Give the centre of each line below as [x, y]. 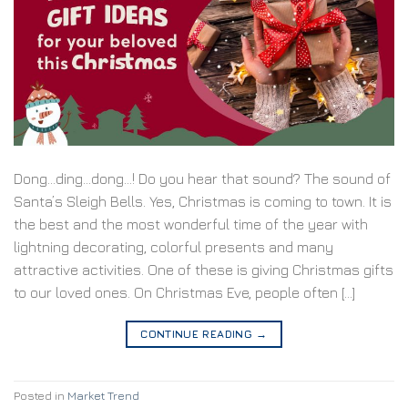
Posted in [41, 396]
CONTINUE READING [199, 333]
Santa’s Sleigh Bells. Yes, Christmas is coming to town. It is [203, 201]
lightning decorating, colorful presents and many [173, 246]
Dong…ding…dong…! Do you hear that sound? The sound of [202, 178]
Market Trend [103, 396]
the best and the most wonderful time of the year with [191, 224]
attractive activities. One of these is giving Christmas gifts [204, 269]
